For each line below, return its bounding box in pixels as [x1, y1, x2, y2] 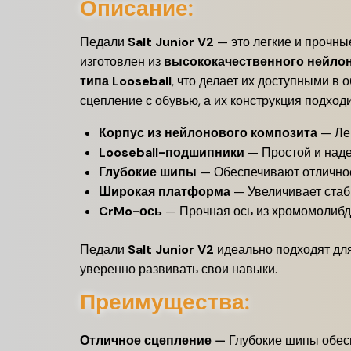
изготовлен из [80, 53, 164, 70]
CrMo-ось [99, 203, 162, 219]
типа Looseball [80, 73, 172, 89]
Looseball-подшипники [99, 144, 244, 161]
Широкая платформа [99, 183, 230, 200]
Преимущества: [80, 288, 250, 317]
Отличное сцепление [80, 332, 212, 349]
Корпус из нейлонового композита [99, 125, 317, 141]
